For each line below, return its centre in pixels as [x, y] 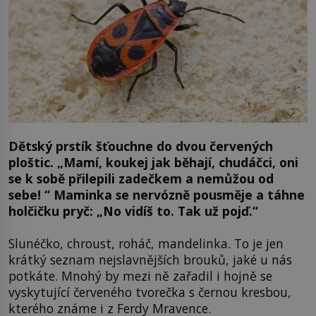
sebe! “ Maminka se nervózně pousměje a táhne [157, 195]
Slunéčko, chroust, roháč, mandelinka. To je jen [146, 243]
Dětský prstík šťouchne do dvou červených [141, 146]
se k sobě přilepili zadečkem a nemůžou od [141, 179]
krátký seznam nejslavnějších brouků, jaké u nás [150, 259]
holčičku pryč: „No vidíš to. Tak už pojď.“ [133, 211]
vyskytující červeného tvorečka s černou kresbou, [150, 292]
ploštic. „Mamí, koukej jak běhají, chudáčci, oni [153, 163]
